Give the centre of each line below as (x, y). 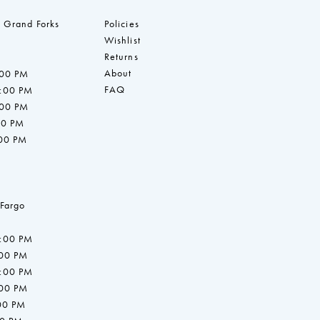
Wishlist (122, 40)
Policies (121, 24)
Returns (121, 57)
